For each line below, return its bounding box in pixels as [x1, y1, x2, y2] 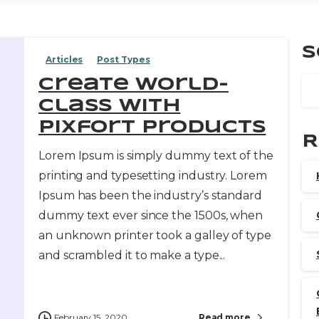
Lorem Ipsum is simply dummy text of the [38, 148, 273, 162]
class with [38, 98, 181, 115]
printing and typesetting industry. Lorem [38, 168, 267, 182]
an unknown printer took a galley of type [38, 228, 271, 242]
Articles [46, 53, 83, 65]
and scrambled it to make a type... [38, 248, 226, 262]
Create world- [38, 76, 229, 93]
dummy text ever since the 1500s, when [38, 208, 263, 222]
